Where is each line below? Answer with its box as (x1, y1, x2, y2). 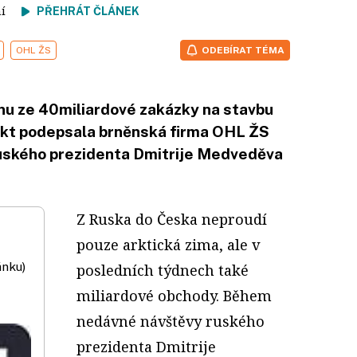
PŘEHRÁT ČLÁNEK (37, 5, 139, 18)
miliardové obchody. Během (76, 286, 272, 305)
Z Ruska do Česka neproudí (76, 210, 267, 229)
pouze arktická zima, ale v (76, 235, 260, 254)
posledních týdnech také (76, 261, 249, 280)
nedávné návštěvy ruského (76, 312, 265, 331)
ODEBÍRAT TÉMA (202, 45, 284, 56)
